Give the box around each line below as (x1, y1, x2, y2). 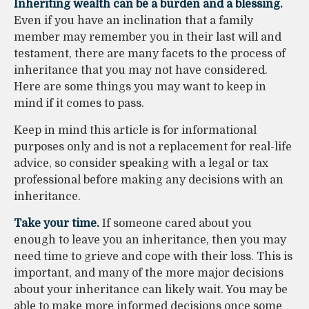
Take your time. (14, 217, 99, 230)
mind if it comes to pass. (14, 97, 144, 110)
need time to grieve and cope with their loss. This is (14, 250, 292, 263)
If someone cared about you (99, 217, 252, 230)
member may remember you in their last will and (14, 31, 281, 44)
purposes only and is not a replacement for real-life (14, 141, 292, 154)
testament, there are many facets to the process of (14, 48, 286, 61)
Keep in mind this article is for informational (14, 124, 257, 137)
